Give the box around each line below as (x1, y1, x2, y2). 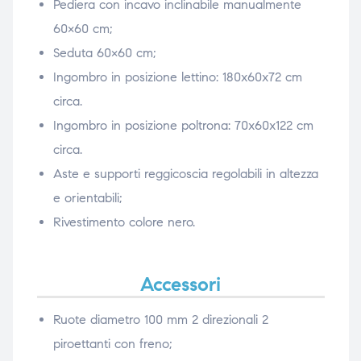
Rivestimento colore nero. (52, 214, 195, 230)
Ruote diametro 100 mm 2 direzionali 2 (52, 312, 268, 328)
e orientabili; (52, 190, 122, 206)
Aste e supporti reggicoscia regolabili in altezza (52, 166, 318, 182)
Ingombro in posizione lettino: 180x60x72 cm (52, 69, 302, 85)
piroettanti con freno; (52, 336, 172, 352)
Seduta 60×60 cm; (52, 45, 156, 61)
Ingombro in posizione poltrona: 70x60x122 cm (52, 118, 313, 134)
